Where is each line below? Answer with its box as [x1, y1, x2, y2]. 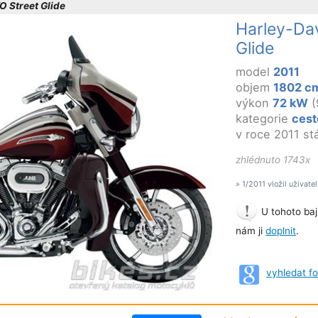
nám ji [236, 224, 266, 236]
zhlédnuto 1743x [236, 153, 311, 165]
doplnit [265, 224, 297, 236]
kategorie [236, 111, 292, 126]
